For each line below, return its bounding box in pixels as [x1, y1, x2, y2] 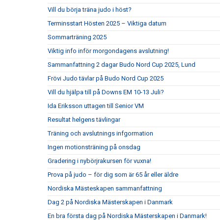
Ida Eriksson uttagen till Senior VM [48, 102, 144, 110]
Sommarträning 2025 [48, 33, 107, 41]
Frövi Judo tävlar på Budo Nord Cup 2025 [48, 75, 164, 82]
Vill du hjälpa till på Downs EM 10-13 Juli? [48, 88, 164, 96]
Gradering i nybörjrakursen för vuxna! [48, 157, 151, 165]
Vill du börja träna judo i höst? [48, 6, 132, 13]
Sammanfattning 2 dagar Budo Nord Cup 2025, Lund [48, 61, 195, 68]
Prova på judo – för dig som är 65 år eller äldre [48, 171, 178, 178]
